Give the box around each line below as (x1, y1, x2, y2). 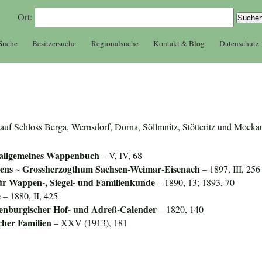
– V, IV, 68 (99, 149, 143, 162)
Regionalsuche (91, 37, 139, 49)
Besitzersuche (32, 37, 77, 49)
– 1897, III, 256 (202, 163, 261, 175)
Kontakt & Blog (153, 37, 205, 49)
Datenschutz (219, 37, 260, 49)
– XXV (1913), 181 (51, 216, 128, 229)
